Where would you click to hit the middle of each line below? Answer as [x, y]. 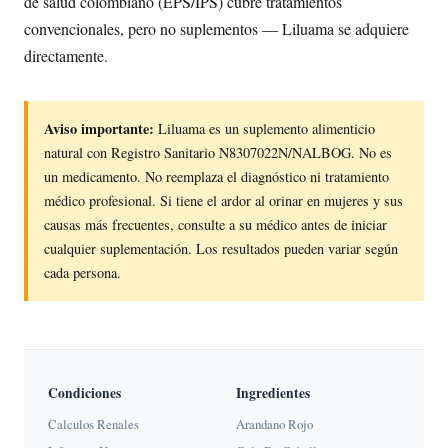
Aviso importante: [99, 129]
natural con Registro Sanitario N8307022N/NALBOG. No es [218, 153]
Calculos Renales [93, 424]
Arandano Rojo [274, 424]
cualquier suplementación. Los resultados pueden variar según [221, 249]
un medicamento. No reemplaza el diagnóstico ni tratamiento [216, 177]
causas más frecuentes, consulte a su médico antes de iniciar [215, 225]
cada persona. [82, 273]
